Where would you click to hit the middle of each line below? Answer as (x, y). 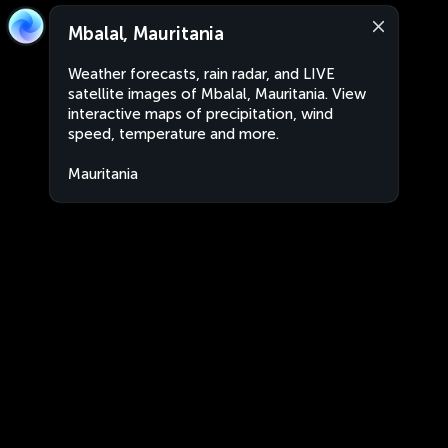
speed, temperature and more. (173, 134)
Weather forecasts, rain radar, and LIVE (201, 74)
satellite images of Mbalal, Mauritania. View (217, 94)
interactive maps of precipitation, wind (200, 114)
